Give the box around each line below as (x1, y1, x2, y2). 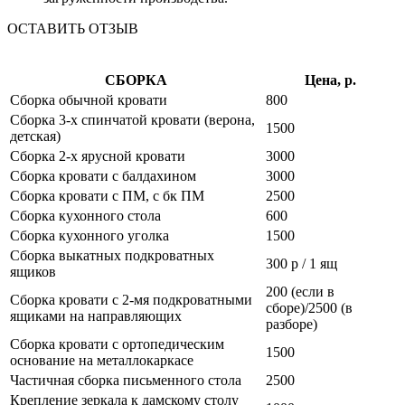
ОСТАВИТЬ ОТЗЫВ (7, 21, 138, 37)
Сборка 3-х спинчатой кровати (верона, (10, 112, 255, 128)
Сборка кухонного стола (10, 208, 161, 224)
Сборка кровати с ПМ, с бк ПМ (10, 188, 204, 204)
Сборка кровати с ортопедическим (10, 336, 224, 353)
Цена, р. (305, 72, 356, 89)
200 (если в (266, 284, 334, 300)
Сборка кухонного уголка (10, 228, 169, 244)
